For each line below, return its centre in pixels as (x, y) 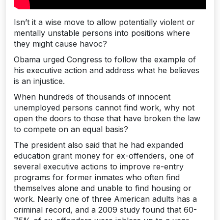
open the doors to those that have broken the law (107, 119)
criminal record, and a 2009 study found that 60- (105, 210)
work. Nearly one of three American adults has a (105, 199)
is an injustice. (39, 81)
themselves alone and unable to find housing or (103, 188)
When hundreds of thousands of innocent (92, 97)
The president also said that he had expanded (98, 145)
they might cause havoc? (60, 44)
